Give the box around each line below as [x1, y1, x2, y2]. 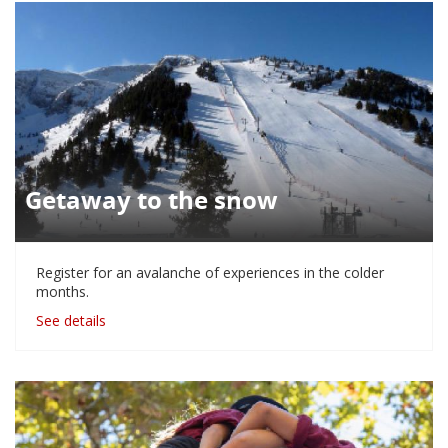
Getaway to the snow [25, 182, 278, 217]
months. [36, 281, 89, 301]
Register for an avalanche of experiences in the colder [36, 262, 384, 282]
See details [36, 310, 106, 330]
